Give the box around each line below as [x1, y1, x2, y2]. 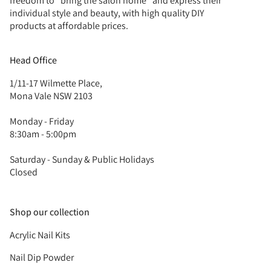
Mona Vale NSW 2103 [10, 90, 93, 103]
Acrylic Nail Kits [10, 229, 70, 242]
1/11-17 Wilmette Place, [10, 77, 102, 90]
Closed [10, 166, 38, 179]
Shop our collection [10, 206, 90, 219]
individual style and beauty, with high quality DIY [10, 7, 204, 20]
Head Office [10, 54, 57, 67]
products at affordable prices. [10, 19, 128, 33]
